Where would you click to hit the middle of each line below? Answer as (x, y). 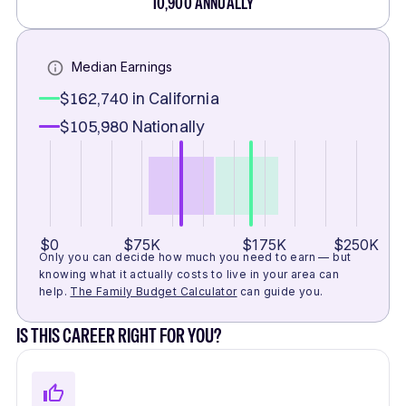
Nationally (168, 127)
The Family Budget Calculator (154, 292)
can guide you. (282, 292)
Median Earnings (122, 67)
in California (175, 99)
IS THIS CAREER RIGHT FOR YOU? (119, 336)
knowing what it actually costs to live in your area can (189, 275)
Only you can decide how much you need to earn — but (195, 257)
